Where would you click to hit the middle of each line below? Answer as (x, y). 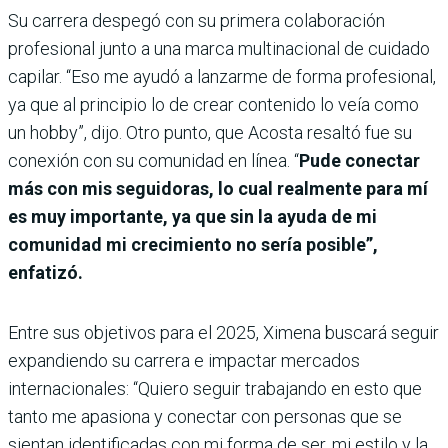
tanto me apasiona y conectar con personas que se (205, 417)
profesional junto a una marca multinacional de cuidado (219, 49)
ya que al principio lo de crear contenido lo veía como (213, 105)
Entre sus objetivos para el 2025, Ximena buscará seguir (223, 333)
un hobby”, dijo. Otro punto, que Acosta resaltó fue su (210, 133)
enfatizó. (45, 273)
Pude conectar (359, 161)
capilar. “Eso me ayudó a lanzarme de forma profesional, (222, 77)
